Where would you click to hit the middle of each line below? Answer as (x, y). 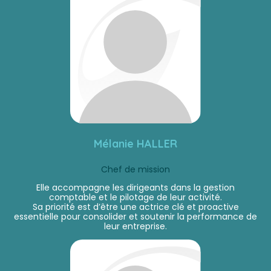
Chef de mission (135, 169)
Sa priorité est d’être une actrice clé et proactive (135, 207)
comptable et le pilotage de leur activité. (135, 197)
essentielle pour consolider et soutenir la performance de (135, 216)
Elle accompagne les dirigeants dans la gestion (135, 187)
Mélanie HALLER (135, 143)
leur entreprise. (135, 226)
